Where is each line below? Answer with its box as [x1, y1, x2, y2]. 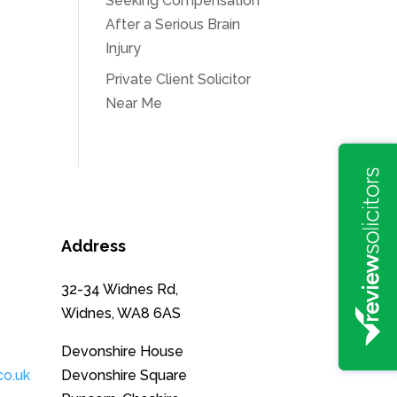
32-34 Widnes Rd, [60, 281, 178, 299]
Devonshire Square [60, 367, 187, 385]
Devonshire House [60, 343, 183, 361]
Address [60, 236, 126, 255]
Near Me [105, 95, 163, 113]
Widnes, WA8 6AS [60, 305, 181, 323]
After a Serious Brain [105, 16, 241, 34]
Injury [105, 40, 142, 58]
